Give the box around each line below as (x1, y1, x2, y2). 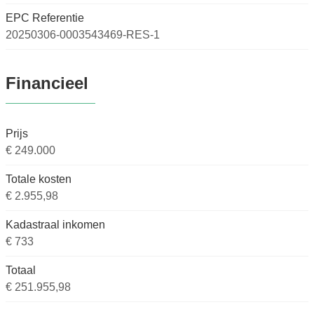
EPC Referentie (6, 12, 84, 25)
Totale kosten (6, 173, 71, 186)
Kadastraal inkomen (6, 219, 105, 231)
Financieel (6, 74, 88, 93)
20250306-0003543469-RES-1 (6, 29, 160, 41)
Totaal (6, 264, 36, 277)
